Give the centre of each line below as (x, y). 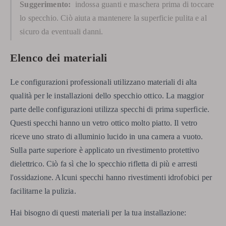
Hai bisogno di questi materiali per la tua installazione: (98, 213)
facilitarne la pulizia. (43, 191)
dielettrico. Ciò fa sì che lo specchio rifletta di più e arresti (104, 164)
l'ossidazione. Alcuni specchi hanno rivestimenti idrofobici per (111, 178)
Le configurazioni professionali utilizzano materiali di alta (104, 82)
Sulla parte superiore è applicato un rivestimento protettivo (105, 150)
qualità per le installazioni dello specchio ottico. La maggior (107, 96)
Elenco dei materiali (59, 58)
